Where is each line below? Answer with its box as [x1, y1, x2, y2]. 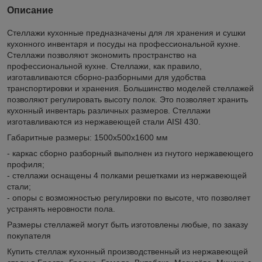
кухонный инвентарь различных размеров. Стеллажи [7, 105, 211, 115]
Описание [7, 5, 53, 15]
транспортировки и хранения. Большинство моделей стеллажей [7, 83, 254, 93]
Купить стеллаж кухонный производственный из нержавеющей [7, 246, 248, 256]
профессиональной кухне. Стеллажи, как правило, [7, 61, 202, 71]
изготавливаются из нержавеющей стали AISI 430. [7, 116, 201, 126]
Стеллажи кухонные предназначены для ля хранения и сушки [7, 27, 246, 37]
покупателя [7, 230, 51, 240]
